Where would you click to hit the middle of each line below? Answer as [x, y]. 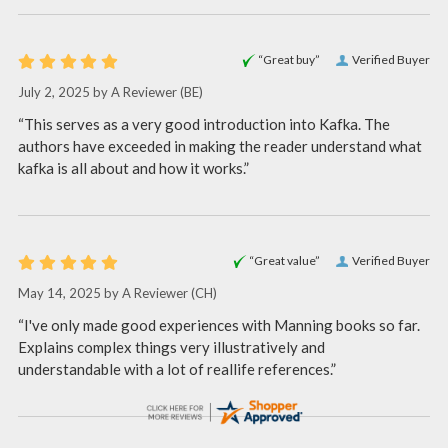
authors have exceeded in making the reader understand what [220, 145]
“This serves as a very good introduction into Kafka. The [204, 123]
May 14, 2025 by [70, 293]
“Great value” [284, 260]
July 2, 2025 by [64, 92]
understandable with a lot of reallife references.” [177, 368]
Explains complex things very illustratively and [171, 346]
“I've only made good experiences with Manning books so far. [219, 324]
